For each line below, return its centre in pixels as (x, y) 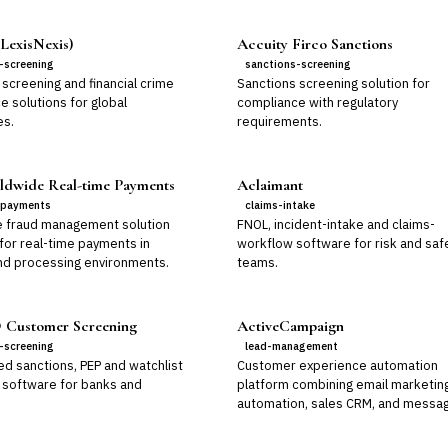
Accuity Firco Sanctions (315, 44)
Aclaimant (270, 185)
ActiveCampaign (291, 326)
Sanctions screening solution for (334, 83)
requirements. (280, 121)
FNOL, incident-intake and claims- (336, 224)
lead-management (292, 346)
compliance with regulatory (318, 102)
